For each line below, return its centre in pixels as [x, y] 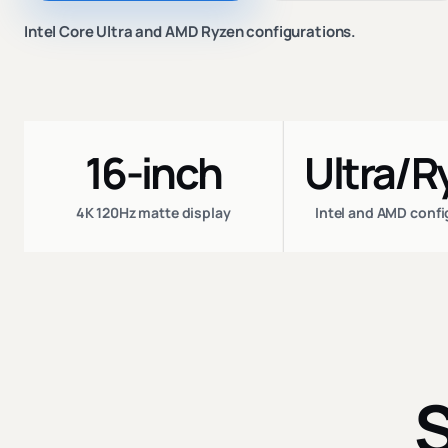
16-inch [153, 172]
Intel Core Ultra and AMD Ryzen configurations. [190, 32]
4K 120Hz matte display [153, 212]
